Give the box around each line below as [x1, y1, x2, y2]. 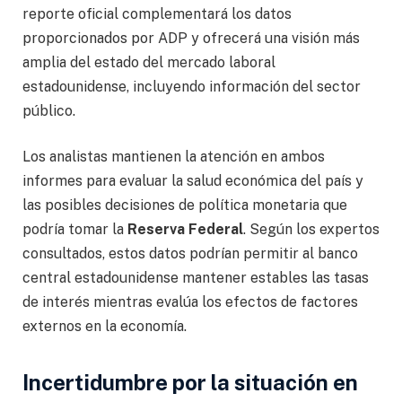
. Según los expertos [243, 221, 380, 239]
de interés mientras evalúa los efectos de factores [22, 293, 358, 311]
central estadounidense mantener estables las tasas [22, 269, 369, 287]
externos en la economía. [22, 318, 187, 336]
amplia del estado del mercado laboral [22, 53, 275, 71]
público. [22, 101, 75, 119]
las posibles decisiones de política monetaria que [22, 197, 347, 214]
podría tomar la [22, 221, 127, 239]
